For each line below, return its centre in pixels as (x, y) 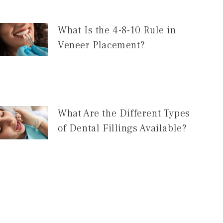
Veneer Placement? (101, 45)
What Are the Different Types (124, 114)
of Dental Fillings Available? (122, 129)
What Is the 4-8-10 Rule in (117, 30)
